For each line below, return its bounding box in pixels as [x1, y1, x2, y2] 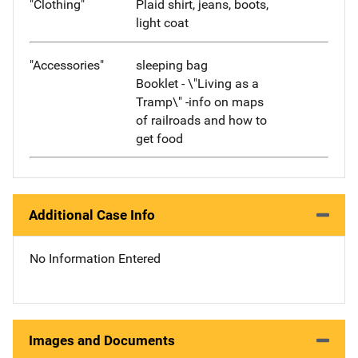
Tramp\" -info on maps [135, 93, 264, 109]
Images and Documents [29, 332, 175, 349]
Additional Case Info [29, 207, 155, 224]
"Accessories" [30, 57, 104, 73]
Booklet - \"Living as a [135, 75, 259, 91]
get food [135, 130, 183, 146]
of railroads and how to [135, 112, 267, 128]
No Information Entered [30, 251, 161, 267]
